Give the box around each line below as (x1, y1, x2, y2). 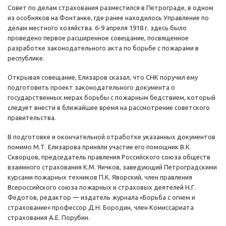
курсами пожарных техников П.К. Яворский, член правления (8, 174, 192, 181)
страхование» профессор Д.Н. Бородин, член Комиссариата (8, 204, 194, 211)
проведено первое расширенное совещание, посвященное (8, 34, 189, 42)
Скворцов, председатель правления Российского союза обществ (8, 153, 210, 161)
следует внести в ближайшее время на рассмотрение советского (8, 104, 210, 111)
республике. (8, 54, 44, 62)
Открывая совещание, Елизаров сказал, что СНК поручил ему (8, 74, 198, 81)
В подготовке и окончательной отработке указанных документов (8, 133, 215, 141)
